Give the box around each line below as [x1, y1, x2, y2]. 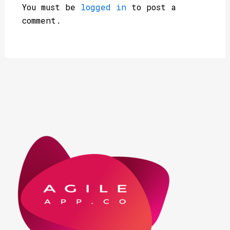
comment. [22, 15, 61, 26]
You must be [22, 2, 81, 12]
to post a [126, 2, 176, 12]
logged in [80, 2, 126, 12]
